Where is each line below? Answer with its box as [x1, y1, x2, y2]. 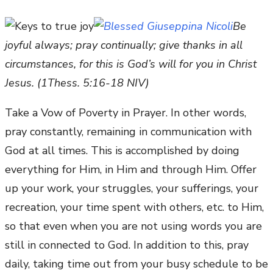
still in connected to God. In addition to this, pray [5, 238, 249, 253]
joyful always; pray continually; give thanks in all [5, 38, 243, 53]
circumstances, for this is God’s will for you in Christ [5, 57, 257, 72]
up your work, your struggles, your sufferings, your [5, 181, 258, 196]
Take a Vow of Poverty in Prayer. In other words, [5, 105, 246, 121]
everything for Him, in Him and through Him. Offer [5, 162, 257, 177]
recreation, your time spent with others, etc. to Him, [5, 200, 264, 215]
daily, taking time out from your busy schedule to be [5, 257, 268, 272]
